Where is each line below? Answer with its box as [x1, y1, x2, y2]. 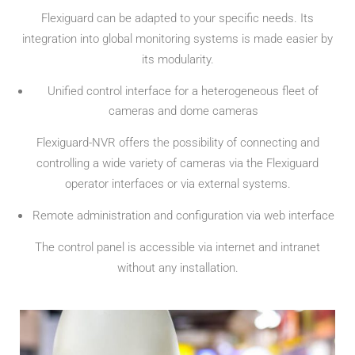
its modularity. [141, 52, 214, 67]
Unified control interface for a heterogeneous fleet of [48, 83, 319, 98]
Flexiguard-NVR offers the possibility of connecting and [36, 135, 319, 150]
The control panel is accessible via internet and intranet [35, 239, 320, 254]
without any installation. [116, 260, 239, 275]
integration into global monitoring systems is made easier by [22, 31, 333, 46]
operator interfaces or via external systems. [64, 176, 291, 191]
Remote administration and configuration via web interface [32, 208, 334, 223]
